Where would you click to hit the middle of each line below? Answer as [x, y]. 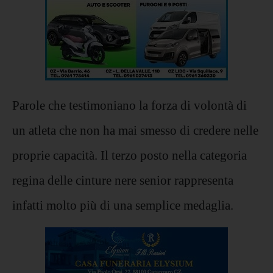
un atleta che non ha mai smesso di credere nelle [135, 130]
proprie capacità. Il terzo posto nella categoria [129, 155]
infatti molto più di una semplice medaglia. [123, 205]
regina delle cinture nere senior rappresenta [123, 180]
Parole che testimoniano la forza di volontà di [129, 105]
